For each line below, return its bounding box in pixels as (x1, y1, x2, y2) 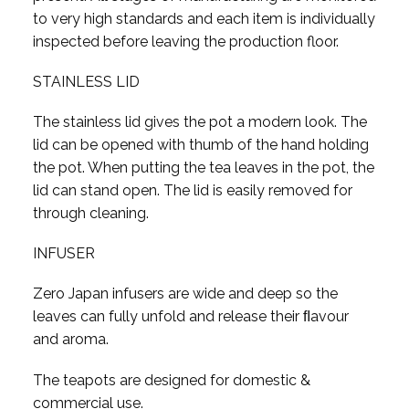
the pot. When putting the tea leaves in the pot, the (32, 159, 374, 177)
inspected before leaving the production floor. (32, 32, 339, 50)
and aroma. (32, 330, 109, 349)
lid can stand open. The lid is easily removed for (32, 182, 352, 200)
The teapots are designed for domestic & (32, 371, 310, 389)
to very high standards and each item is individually (32, 9, 375, 27)
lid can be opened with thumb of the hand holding (32, 136, 369, 154)
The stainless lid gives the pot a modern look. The (32, 113, 367, 131)
